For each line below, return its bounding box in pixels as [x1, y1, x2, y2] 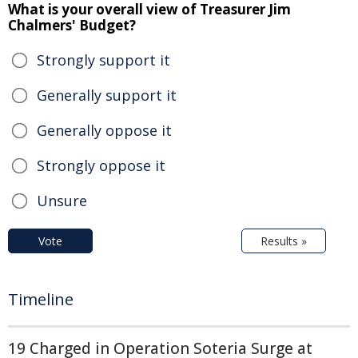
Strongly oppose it [37, 156, 165, 176]
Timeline [8, 288, 74, 311]
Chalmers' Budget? [8, 16, 136, 35]
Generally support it [37, 86, 177, 105]
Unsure [37, 191, 87, 211]
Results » [261, 233, 307, 249]
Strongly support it [37, 50, 170, 70]
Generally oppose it [37, 121, 172, 141]
